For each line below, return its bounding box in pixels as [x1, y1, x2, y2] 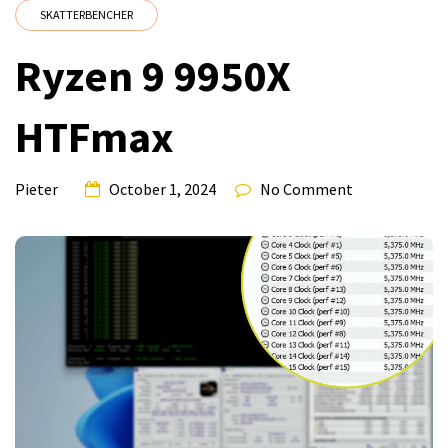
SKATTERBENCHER [40, 7, 133, 23]
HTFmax [15, 109, 174, 165]
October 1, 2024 [109, 179, 216, 200]
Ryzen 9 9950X [15, 48, 291, 104]
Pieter [15, 179, 58, 200]
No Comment [260, 179, 353, 200]
